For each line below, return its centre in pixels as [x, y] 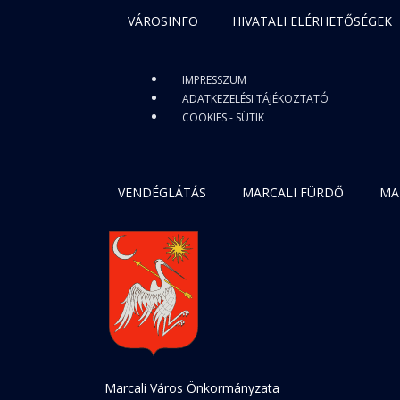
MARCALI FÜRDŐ [293, 192]
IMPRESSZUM [214, 79]
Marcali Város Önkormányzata [192, 387]
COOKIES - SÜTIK [223, 117]
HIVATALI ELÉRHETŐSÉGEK [312, 21]
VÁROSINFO [163, 21]
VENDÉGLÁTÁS [162, 192]
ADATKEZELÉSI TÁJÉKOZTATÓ [255, 98]
